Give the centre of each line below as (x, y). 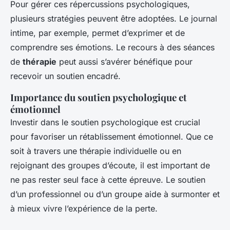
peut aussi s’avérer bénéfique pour (124, 61)
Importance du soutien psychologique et (99, 97)
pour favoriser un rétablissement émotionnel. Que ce (112, 136)
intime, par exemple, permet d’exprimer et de (98, 33)
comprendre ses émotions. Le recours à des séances (112, 47)
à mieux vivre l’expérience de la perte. (84, 208)
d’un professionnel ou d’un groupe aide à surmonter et (115, 194)
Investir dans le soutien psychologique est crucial (105, 122)
